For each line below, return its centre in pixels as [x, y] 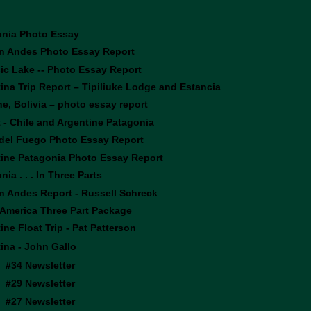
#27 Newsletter [40, 301]
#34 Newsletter [40, 265]
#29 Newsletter [40, 283]
